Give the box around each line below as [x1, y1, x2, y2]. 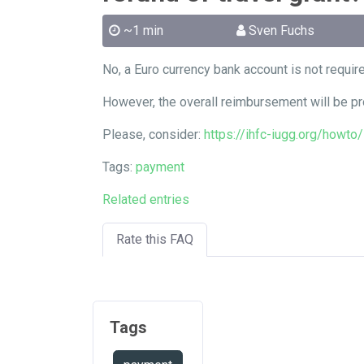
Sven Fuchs [249, 23, 315, 38]
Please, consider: [102, 127, 204, 142]
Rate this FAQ [116, 232, 193, 247]
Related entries [102, 192, 189, 207]
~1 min [123, 23, 163, 38]
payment [136, 159, 184, 175]
